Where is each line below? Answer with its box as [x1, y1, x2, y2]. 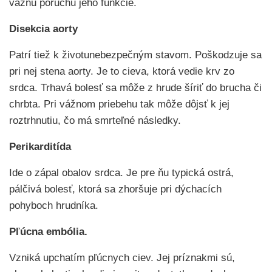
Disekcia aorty [9, 23, 78, 35]
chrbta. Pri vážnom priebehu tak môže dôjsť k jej [9, 98, 229, 110]
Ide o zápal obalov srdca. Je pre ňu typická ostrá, [9, 167, 234, 178]
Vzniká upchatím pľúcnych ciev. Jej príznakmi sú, [9, 252, 235, 263]
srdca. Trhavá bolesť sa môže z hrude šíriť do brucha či [9, 82, 262, 93]
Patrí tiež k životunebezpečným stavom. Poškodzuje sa [9, 49, 262, 61]
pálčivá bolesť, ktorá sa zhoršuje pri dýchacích [9, 183, 222, 195]
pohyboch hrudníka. [9, 200, 98, 211]
